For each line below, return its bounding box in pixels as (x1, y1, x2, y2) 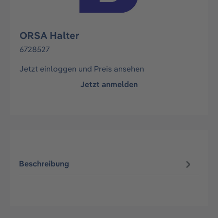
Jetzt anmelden (80, 79, 138, 89)
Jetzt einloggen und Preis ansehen (19, 64, 144, 73)
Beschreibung (19, 159, 70, 169)
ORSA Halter (19, 29, 79, 41)
